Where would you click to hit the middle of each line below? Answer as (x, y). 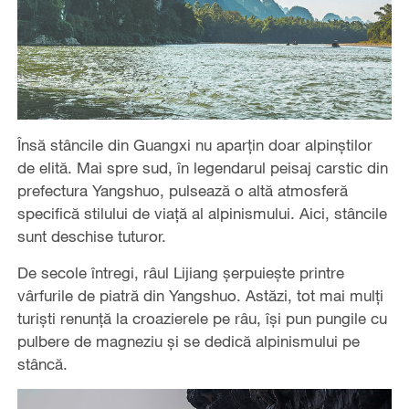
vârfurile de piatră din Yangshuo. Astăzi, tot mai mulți (200, 295)
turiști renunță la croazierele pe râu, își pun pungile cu (202, 318)
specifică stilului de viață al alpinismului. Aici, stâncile (202, 213)
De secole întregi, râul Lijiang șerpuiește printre (180, 272)
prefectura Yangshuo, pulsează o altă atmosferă (182, 190)
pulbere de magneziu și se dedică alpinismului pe (188, 341)
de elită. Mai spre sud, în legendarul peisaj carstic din (202, 167)
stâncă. (42, 363)
